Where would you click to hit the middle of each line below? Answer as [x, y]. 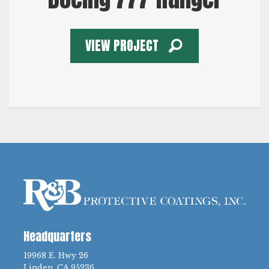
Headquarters [57, 237]
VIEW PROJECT [122, 46]
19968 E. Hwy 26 [56, 256]
